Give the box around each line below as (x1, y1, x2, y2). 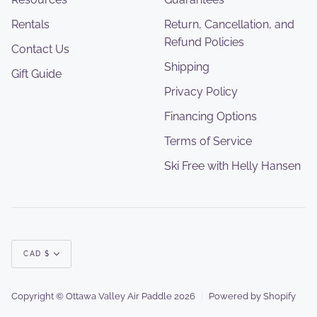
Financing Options (164, 110, 257, 123)
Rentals (11, 18, 50, 31)
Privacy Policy (164, 85, 238, 98)
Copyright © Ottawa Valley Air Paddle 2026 (11, 291, 197, 301)
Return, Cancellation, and (164, 18, 294, 31)
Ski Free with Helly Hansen (164, 159, 301, 173)
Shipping (164, 60, 209, 74)
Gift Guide (11, 67, 62, 81)
